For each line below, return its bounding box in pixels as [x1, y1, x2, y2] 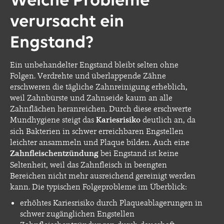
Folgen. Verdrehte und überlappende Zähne [10, 70, 166, 81]
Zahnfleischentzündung [10, 148, 98, 159]
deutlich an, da [140, 114, 195, 125]
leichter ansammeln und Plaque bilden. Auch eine [10, 137, 189, 147]
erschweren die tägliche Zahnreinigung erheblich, [10, 81, 187, 92]
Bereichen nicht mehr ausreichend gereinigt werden [10, 170, 195, 181]
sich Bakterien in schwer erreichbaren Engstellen [10, 126, 183, 136]
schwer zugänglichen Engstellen [20, 208, 134, 219]
